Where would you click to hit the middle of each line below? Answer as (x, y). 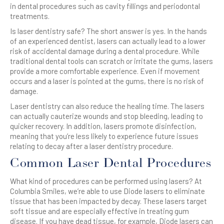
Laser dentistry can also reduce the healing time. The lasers (107, 106)
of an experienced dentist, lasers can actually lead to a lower (108, 41)
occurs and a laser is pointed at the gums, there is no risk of (107, 81)
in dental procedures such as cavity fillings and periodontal (105, 6)
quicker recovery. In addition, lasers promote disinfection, (103, 126)
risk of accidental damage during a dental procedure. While (105, 51)
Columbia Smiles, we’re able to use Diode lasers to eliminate (107, 191)
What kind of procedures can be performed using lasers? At (106, 181)
